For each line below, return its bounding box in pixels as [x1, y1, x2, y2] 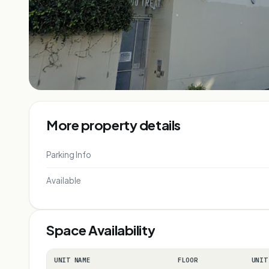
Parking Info [46, 149, 91, 160]
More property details [46, 116, 181, 133]
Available [46, 175, 81, 186]
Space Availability [46, 221, 156, 238]
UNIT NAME [54, 255, 91, 264]
